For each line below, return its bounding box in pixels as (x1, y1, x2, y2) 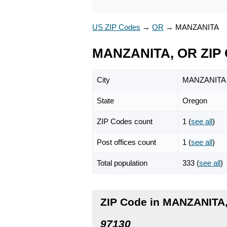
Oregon (182, 96, 207, 105)
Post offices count (97, 137, 156, 146)
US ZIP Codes (92, 23, 140, 31)
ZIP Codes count (97, 117, 153, 126)
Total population (97, 158, 147, 167)
